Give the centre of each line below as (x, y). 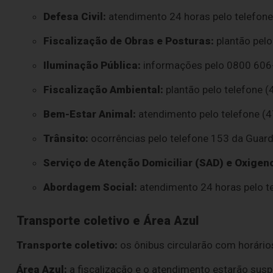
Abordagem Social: (90, 187)
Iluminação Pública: (92, 66)
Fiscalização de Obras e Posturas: (129, 41)
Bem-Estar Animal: (90, 114)
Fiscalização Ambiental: (104, 90)
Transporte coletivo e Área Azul (108, 221)
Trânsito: (66, 139)
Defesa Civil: (75, 17)
